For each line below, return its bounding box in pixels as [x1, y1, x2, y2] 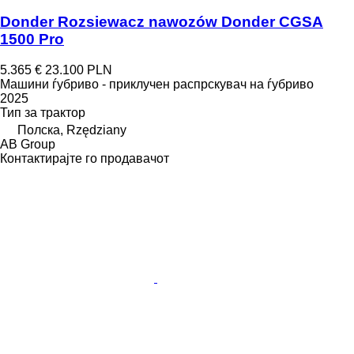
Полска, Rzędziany [17, 122, 126, 137]
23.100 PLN [45, 62, 112, 77]
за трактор [24, 105, 85, 119]
